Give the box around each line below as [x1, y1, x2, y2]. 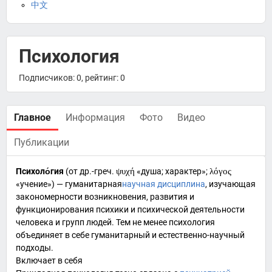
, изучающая [205, 179, 256, 189]
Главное [14, 112, 51, 123]
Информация [66, 112, 125, 123]
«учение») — [16, 179, 65, 189]
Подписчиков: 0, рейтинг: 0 [19, 73, 125, 83]
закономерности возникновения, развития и [16, 192, 194, 202]
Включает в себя [16, 256, 83, 265]
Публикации [14, 137, 69, 148]
